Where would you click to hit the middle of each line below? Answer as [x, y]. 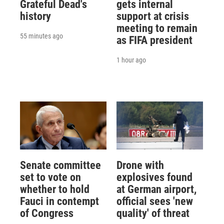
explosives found [154, 177]
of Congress [47, 213]
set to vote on [50, 177]
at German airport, [156, 189]
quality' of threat [153, 213]
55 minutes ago [41, 36]
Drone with [140, 165]
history [35, 16]
